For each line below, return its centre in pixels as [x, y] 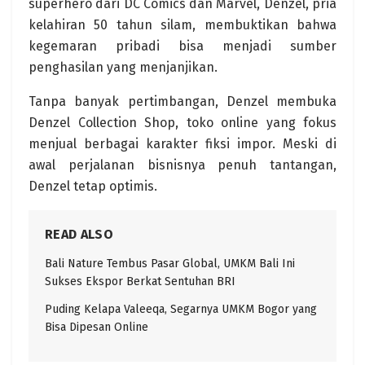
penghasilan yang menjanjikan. [123, 67]
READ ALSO [79, 234]
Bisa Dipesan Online [97, 327]
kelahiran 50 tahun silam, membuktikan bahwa [182, 24]
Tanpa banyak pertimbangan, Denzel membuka [182, 101]
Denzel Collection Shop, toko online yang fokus [182, 122]
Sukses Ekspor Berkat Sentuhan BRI [140, 281]
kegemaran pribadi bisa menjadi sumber [182, 46]
